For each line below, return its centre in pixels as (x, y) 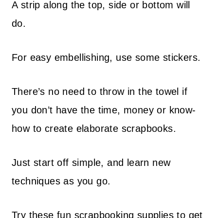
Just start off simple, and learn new (91, 163)
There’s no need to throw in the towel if (100, 91)
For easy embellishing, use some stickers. (106, 57)
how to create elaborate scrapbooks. (94, 128)
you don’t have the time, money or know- (104, 110)
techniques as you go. (61, 181)
